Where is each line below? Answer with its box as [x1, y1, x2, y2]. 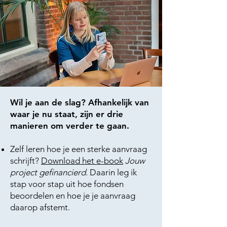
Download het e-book [41, 156, 123, 166]
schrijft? [10, 156, 41, 166]
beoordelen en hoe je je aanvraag [10, 191, 135, 201]
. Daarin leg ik [86, 167, 137, 177]
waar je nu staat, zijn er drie [10, 109, 123, 119]
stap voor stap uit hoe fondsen [10, 179, 124, 189]
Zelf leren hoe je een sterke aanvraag [10, 144, 147, 154]
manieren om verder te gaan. [10, 121, 129, 131]
